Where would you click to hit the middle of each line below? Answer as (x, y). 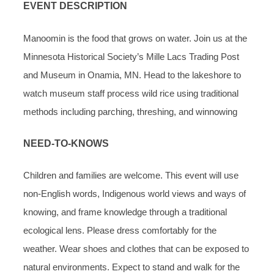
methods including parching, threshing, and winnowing (130, 111)
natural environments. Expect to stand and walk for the (131, 267)
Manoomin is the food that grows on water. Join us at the (135, 38)
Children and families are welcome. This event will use (131, 176)
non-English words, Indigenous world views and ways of (135, 194)
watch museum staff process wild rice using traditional (131, 93)
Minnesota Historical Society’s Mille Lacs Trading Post (131, 56)
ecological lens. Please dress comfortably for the (120, 231)
